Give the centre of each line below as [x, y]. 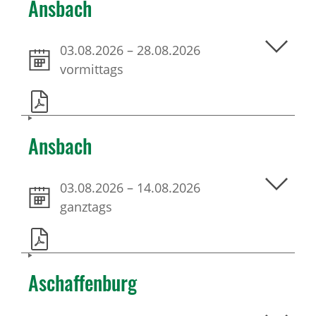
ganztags [86, 206]
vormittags [92, 69]
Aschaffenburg [83, 283]
